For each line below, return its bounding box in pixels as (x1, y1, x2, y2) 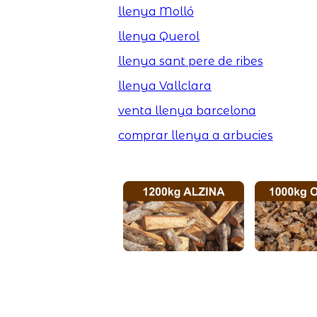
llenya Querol (117, 29, 200, 43)
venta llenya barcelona (117, 103, 256, 117)
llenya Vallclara (117, 79, 212, 93)
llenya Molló (117, 4, 194, 18)
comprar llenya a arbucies (117, 128, 273, 142)
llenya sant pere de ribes (117, 54, 263, 68)
